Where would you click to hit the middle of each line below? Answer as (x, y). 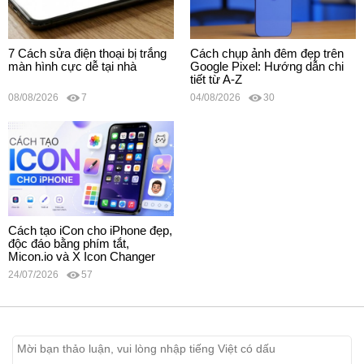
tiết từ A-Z (216, 80)
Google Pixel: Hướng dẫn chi (267, 67)
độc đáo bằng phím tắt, (69, 243)
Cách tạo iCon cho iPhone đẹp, (90, 230)
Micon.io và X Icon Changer (82, 256)
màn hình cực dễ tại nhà (72, 67)
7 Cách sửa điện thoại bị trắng (87, 54)
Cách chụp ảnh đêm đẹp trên (267, 54)
